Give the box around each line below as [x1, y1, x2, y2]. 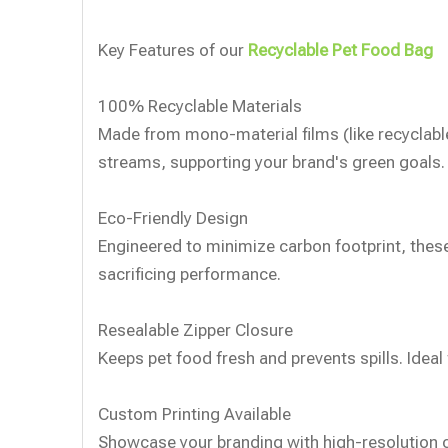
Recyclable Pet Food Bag [248, 40, 433, 60]
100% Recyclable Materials [98, 96, 302, 116]
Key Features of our [98, 40, 244, 60]
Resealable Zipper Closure [98, 320, 293, 340]
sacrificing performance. [98, 264, 281, 284]
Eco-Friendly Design [98, 208, 248, 228]
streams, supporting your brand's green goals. [98, 152, 445, 172]
